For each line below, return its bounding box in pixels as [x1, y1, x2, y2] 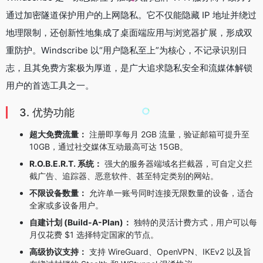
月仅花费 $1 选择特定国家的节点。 [29, 229, 159, 240]
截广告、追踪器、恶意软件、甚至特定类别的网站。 [29, 170, 218, 181]
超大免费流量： [29, 129, 87, 139]
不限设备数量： [29, 187, 87, 198]
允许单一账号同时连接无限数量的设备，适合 [87, 187, 254, 198]
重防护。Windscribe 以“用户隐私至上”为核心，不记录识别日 [6, 44, 247, 56]
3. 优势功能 [19, 106, 75, 119]
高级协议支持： [29, 246, 87, 257]
